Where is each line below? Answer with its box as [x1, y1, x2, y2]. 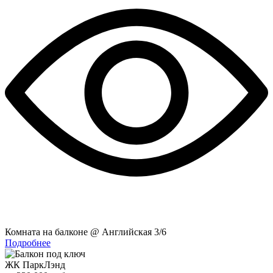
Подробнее [5, 237, 51, 248]
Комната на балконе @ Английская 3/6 [5, 226, 166, 237]
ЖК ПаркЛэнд [5, 259, 65, 270]
